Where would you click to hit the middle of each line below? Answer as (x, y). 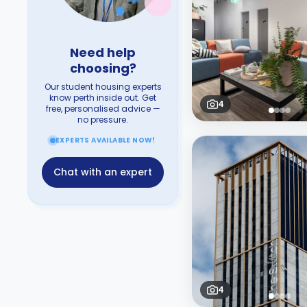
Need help (103, 52)
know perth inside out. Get (103, 98)
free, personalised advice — (103, 109)
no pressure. (103, 120)
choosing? (103, 68)
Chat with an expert (103, 172)
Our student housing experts (103, 87)
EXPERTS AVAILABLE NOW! (106, 140)
